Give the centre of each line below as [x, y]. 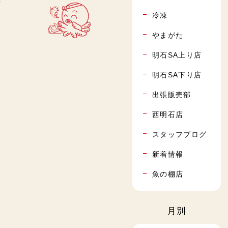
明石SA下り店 [177, 75]
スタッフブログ [179, 134]
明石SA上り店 [177, 55]
